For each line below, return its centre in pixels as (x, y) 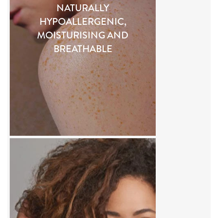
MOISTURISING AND (83, 35)
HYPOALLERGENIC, (83, 21)
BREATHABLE (83, 49)
